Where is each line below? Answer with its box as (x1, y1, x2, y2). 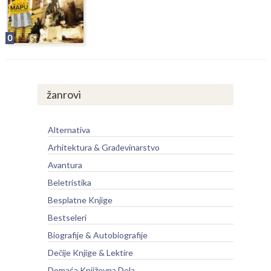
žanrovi (46, 87, 81, 101)
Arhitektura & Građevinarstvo (47, 142, 160, 152)
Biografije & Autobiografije (47, 229, 148, 240)
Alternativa (47, 124, 90, 135)
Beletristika (47, 177, 91, 188)
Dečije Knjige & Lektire (47, 247, 133, 258)
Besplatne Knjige (47, 194, 113, 205)
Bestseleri (47, 212, 87, 223)
